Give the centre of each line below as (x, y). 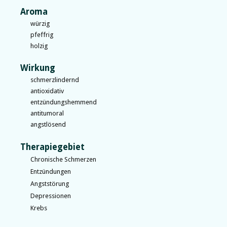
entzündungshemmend (64, 102)
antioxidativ (47, 91)
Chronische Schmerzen (63, 159)
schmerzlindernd (55, 80)
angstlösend (48, 125)
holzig (39, 46)
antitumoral (47, 113)
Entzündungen (51, 171)
